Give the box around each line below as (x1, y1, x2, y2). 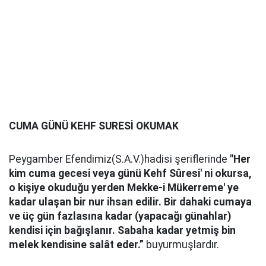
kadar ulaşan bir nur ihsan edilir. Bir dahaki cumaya (9, 196, 252, 208)
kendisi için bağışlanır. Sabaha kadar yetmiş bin (9, 224, 236, 237)
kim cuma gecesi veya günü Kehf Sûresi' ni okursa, (9, 167, 251, 180)
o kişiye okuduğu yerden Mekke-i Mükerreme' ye (9, 182, 239, 194)
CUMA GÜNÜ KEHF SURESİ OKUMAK (9, 120, 179, 132)
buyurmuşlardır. (144, 239, 219, 251)
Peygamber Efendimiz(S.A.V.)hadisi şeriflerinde (9, 153, 230, 166)
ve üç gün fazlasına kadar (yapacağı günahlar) (9, 210, 231, 223)
